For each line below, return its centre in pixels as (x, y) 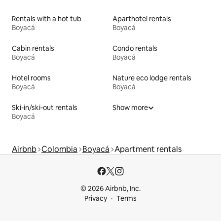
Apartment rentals (148, 149)
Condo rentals (135, 48)
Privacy (96, 198)
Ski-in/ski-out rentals (45, 107)
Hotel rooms (31, 78)
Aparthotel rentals (142, 18)
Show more (130, 107)
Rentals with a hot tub (47, 18)
